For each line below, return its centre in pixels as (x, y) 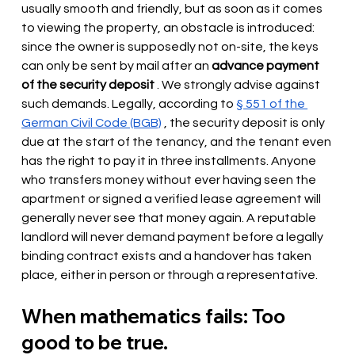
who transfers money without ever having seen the (170, 180)
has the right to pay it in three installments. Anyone (170, 161)
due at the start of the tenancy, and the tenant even (178, 142)
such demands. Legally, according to (128, 104)
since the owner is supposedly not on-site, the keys (172, 47)
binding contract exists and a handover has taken (168, 256)
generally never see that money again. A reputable (170, 218)
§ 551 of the (272, 104)
